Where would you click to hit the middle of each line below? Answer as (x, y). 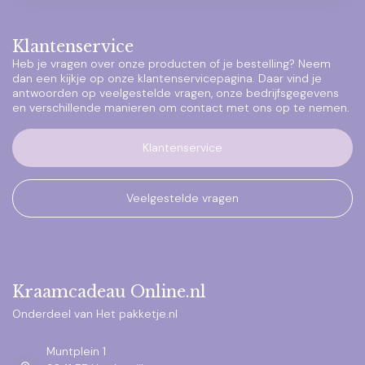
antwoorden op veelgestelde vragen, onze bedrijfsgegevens (176, 93)
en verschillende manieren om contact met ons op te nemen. (181, 108)
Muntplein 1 (76, 351)
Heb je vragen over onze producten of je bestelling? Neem (172, 64)
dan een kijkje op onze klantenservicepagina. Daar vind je (167, 78)
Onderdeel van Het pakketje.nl (95, 313)
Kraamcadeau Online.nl (109, 291)
